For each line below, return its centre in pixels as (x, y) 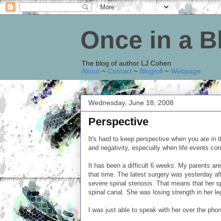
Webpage (186, 71)
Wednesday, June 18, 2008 (131, 103)
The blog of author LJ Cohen (126, 63)
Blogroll (151, 71)
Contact (120, 71)
